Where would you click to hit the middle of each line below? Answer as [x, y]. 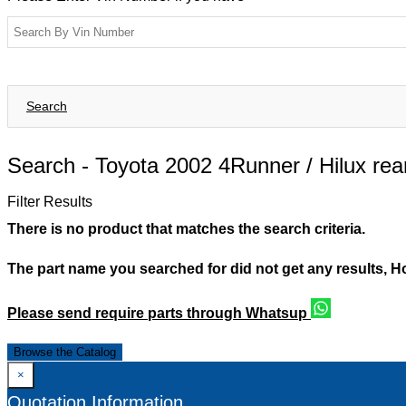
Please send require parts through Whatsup [159, 313]
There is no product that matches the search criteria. [186, 229]
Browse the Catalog [65, 352]
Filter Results [50, 202]
